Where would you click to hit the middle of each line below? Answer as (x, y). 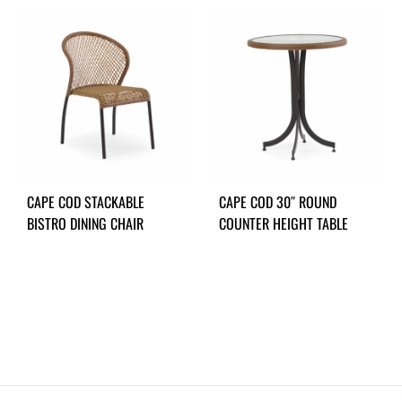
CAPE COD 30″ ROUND (278, 202)
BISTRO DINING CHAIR (85, 223)
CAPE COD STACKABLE (86, 202)
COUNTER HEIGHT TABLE (284, 223)
